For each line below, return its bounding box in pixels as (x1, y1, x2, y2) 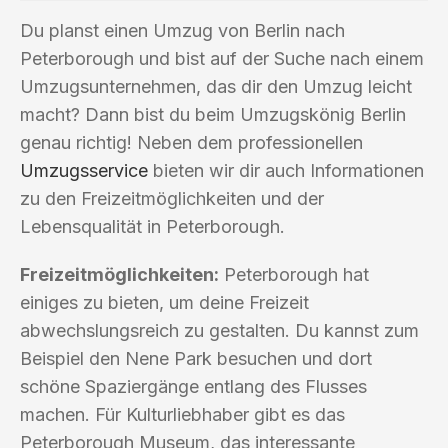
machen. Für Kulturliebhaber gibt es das (20, 403, 345, 425)
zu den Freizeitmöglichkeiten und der (20, 187, 324, 209)
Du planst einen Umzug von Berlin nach (20, 19, 345, 41)
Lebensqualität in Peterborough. (20, 215, 285, 237)
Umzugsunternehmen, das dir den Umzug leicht (20, 75, 412, 97)
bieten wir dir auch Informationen (148, 159, 424, 181)
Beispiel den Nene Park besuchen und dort (20, 347, 372, 369)
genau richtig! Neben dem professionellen (20, 131, 363, 153)
